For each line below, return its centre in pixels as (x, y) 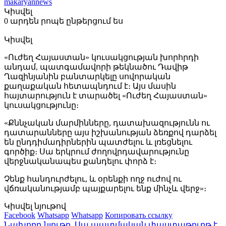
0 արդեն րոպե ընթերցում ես (64, 21)
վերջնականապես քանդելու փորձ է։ (80, 161)
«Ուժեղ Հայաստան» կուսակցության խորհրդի (101, 57)
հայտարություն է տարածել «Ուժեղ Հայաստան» (106, 95)
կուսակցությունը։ (41, 105)
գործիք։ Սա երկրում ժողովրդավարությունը (97, 151)
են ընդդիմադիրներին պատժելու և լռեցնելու (98, 142)
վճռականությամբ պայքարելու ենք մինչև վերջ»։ (105, 188)
